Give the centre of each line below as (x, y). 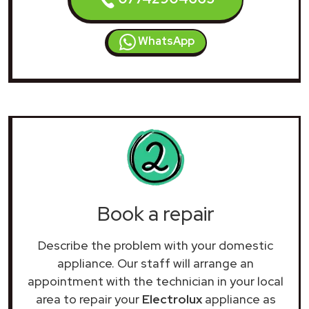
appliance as (239, 299)
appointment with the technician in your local (156, 281)
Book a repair (156, 213)
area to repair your (89, 299)
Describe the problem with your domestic (156, 245)
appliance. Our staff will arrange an (156, 263)
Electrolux (172, 299)
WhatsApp (165, 41)
